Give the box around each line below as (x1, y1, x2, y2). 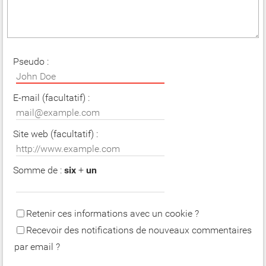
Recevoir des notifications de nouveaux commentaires (26, 224, 252, 236)
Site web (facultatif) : (13, 128, 98, 140)
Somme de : (13, 164, 64, 176)
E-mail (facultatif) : (13, 92, 90, 104)
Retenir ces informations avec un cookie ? (26, 207, 201, 219)
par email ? (14, 241, 60, 253)
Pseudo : (13, 56, 49, 68)
